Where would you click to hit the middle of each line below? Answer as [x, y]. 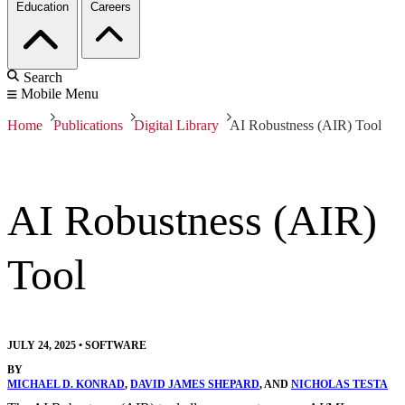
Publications [88, 126]
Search [43, 78]
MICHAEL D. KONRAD [66, 385]
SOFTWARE [116, 346]
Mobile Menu [60, 94]
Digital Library [176, 126]
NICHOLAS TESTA [339, 385]
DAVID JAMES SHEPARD [195, 385]
